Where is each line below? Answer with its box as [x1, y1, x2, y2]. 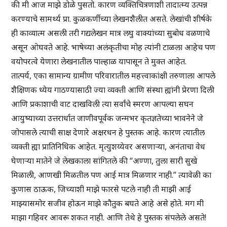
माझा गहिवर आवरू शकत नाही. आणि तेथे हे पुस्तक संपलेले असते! [11, 212, 207, 223]
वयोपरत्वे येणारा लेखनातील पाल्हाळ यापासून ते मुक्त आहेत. [11, 56, 187, 67]
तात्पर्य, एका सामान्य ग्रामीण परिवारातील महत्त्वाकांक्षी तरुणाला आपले [11, 70, 216, 82]
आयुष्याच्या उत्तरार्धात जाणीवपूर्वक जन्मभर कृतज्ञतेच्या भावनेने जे [11, 112, 204, 124]
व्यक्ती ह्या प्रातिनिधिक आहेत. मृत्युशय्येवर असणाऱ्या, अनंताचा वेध [11, 141, 206, 153]
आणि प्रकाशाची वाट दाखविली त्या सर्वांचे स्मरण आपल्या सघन [11, 98, 194, 110]
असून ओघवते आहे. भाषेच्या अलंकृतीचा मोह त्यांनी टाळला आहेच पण [11, 42, 216, 53]
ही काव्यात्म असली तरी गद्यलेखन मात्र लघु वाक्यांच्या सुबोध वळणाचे [11, 27, 210, 39]
